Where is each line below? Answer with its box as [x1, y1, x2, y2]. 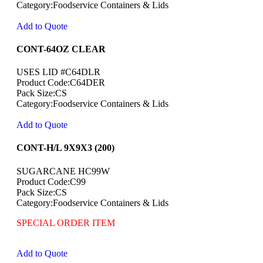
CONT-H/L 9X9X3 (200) [16, 143, 114, 153]
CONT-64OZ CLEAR [16, 43, 106, 54]
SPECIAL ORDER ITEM [16, 217, 115, 228]
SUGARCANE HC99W [16, 166, 110, 176]
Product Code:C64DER [16, 77, 105, 88]
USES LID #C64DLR [16, 67, 100, 77]
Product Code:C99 [16, 176, 86, 187]
